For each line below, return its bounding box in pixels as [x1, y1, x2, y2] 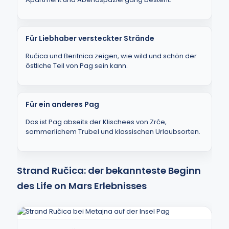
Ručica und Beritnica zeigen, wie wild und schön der [26, 51, 197, 61]
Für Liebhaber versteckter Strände [26, 33, 154, 43]
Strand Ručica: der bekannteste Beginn [17, 164, 201, 177]
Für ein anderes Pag [26, 99, 99, 109]
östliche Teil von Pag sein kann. [26, 61, 128, 71]
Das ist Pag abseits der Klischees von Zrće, [26, 117, 167, 127]
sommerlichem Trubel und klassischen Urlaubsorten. [26, 127, 200, 136]
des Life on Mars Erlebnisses [17, 179, 147, 192]
